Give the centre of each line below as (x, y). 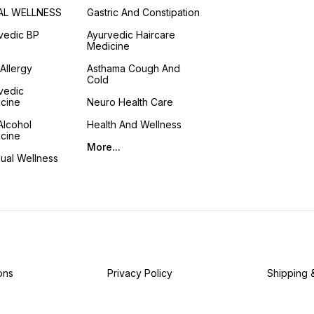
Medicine (108, 46)
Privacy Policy (140, 273)
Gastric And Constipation (143, 12)
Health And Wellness (134, 124)
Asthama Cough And (133, 68)
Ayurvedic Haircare (131, 34)
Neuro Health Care (130, 102)
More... (103, 146)
